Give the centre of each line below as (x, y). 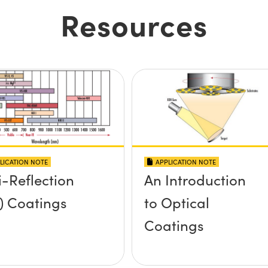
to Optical (176, 202)
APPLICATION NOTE (185, 162)
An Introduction (195, 180)
